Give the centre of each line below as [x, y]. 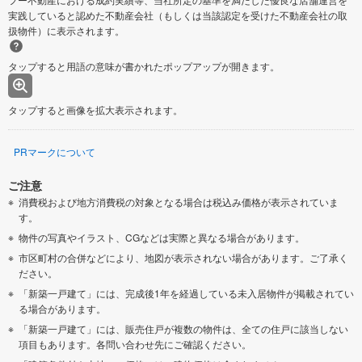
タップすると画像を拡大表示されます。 [95, 110]
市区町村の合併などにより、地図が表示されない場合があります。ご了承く [183, 258]
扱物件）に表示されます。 [66, 31]
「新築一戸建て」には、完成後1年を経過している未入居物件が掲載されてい [186, 293]
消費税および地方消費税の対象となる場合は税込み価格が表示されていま [179, 202]
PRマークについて [55, 152]
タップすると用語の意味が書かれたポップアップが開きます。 [144, 66]
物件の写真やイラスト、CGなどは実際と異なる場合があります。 [162, 238]
